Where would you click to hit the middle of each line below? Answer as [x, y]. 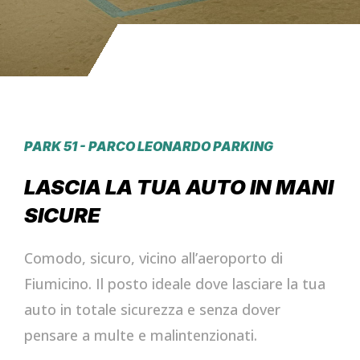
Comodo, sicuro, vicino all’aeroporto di [153, 258]
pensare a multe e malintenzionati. [141, 335]
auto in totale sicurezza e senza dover [152, 309]
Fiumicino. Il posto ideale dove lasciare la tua [175, 284]
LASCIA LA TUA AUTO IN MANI [179, 187]
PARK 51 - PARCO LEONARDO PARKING [149, 146]
